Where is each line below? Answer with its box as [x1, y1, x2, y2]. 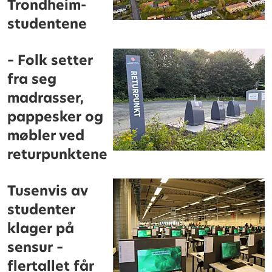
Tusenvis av [7, 181, 88, 200]
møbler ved [7, 126, 85, 146]
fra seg [7, 70, 57, 89]
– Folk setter [7, 51, 93, 70]
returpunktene [7, 145, 108, 165]
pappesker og [7, 107, 104, 127]
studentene [7, 15, 87, 34]
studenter [7, 200, 76, 219]
